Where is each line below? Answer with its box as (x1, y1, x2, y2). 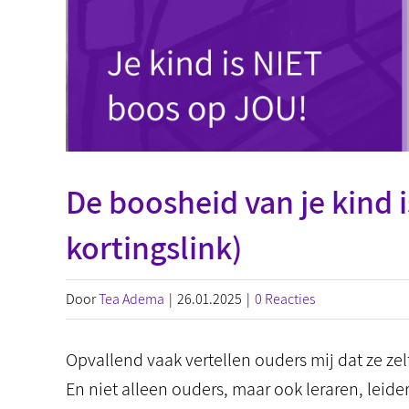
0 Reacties (255, 289, 316, 309)
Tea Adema (99, 289, 164, 309)
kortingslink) (66, 225, 242, 268)
